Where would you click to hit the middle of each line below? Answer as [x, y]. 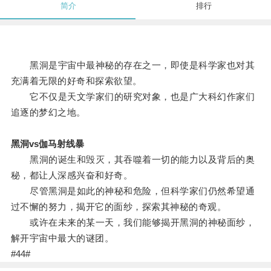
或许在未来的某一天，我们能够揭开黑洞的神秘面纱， [133, 223]
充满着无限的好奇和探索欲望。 [76, 81]
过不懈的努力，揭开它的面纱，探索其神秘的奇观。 [119, 207]
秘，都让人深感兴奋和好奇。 [72, 175]
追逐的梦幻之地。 [48, 113]
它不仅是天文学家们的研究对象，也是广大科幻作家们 [133, 97]
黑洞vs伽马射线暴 [47, 144]
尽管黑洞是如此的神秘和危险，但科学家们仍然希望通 [133, 191]
